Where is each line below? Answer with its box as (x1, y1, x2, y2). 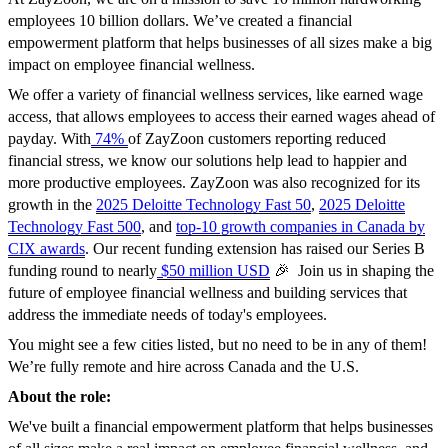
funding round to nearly (8, 262, 157, 280)
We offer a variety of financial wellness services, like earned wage (8, 86, 423, 104)
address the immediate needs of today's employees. (8, 306, 327, 324)
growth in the (8, 196, 96, 214)
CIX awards (8, 240, 85, 258)
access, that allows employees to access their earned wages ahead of (8, 108, 435, 126)
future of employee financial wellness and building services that (8, 284, 407, 302)
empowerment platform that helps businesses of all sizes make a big (8, 34, 432, 52)
